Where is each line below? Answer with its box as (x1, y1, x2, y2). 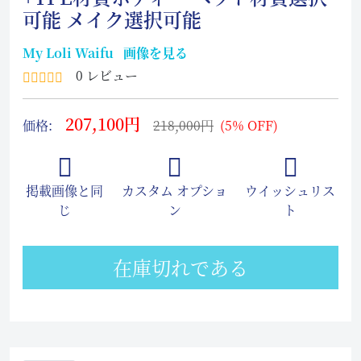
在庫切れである (113, 253, 248, 281)
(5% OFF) (220, 116, 278, 135)
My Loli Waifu (23, 44, 114, 62)
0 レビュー (76, 66, 138, 85)
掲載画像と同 (26, 181, 104, 200)
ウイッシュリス (245, 181, 336, 200)
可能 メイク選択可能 (23, 5, 201, 33)
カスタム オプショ (122, 181, 228, 200)
